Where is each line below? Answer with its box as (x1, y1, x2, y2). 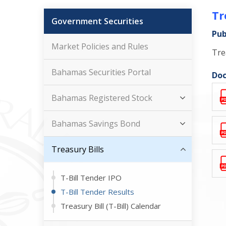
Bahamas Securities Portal (51, 67, 151, 78)
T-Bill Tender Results (61, 187, 134, 197)
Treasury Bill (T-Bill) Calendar (61, 201, 161, 211)
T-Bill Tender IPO (61, 173, 122, 183)
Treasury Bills (51, 144, 104, 155)
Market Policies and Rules (51, 41, 148, 52)
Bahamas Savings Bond (51, 118, 140, 129)
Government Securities (51, 16, 143, 27)
